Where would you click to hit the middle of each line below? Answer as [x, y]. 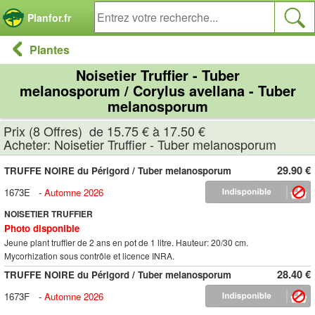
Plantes [50, 50]
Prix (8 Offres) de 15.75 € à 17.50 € [104, 131]
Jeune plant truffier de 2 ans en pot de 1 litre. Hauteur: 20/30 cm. [126, 242]
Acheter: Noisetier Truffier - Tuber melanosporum [140, 144]
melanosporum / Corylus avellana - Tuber [157, 90]
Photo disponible [42, 228]
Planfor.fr [49, 18]
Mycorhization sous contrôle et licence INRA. [89, 256]
